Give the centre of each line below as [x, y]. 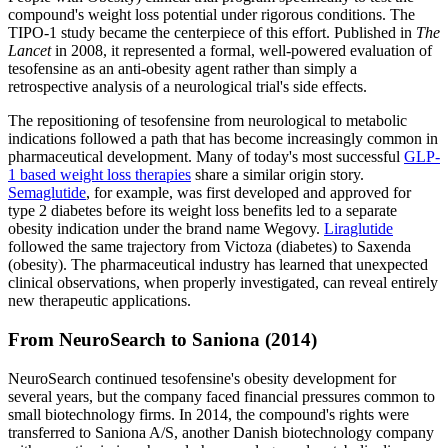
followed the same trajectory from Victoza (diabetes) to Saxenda [209, 247]
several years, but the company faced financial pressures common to [221, 396]
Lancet [29, 51]
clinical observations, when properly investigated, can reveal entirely [223, 283]
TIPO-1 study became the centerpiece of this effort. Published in [212, 33]
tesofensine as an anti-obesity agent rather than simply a [182, 69]
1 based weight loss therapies [99, 175]
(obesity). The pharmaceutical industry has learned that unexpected [218, 265]
